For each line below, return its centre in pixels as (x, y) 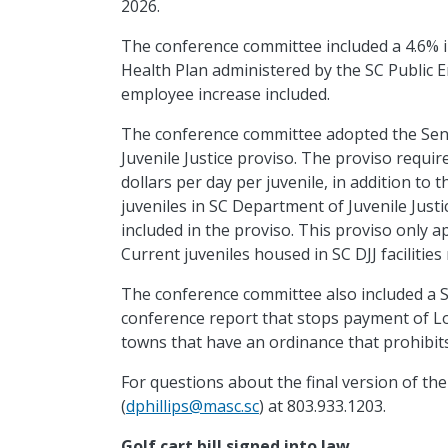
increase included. (263, 94)
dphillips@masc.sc (192, 406)
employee (157, 94)
